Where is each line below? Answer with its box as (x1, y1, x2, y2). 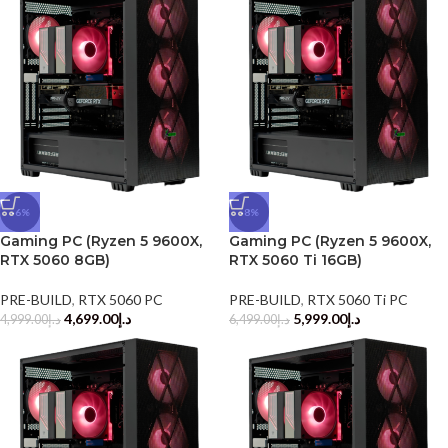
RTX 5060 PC (78, 290, 163, 308)
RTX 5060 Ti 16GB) (229, 250, 362, 269)
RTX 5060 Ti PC (307, 290, 408, 308)
